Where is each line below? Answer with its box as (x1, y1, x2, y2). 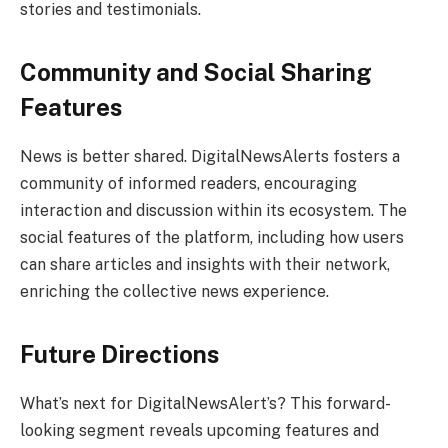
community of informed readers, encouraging (20, 174, 357, 194)
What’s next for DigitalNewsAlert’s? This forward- (20, 394, 391, 414)
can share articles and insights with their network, (20, 255, 390, 275)
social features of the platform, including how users (20, 228, 404, 248)
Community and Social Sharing (20, 58, 372, 87)
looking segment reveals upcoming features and (20, 421, 379, 441)
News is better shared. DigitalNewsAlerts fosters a (20, 147, 400, 167)
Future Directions (20, 340, 219, 369)
